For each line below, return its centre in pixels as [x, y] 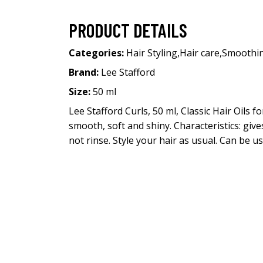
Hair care [200, 53]
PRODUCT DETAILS [128, 30]
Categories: [97, 53]
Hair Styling [152, 53]
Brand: [85, 72]
